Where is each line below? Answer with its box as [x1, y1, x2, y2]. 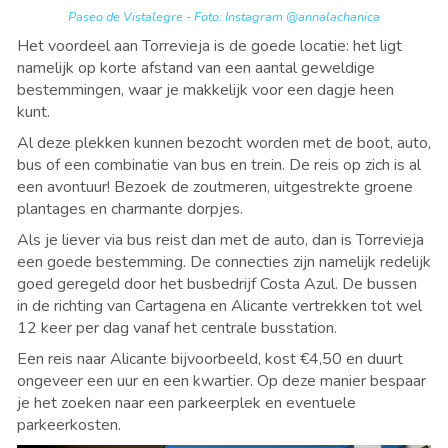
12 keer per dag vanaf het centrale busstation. [17, 316, 341, 339]
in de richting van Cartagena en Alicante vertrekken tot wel [17, 294, 422, 317]
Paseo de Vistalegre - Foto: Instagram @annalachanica [68, 7, 380, 26]
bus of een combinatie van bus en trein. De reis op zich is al [17, 153, 421, 176]
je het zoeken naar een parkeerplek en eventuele [17, 391, 356, 414]
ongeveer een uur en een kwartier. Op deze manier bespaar [17, 369, 426, 392]
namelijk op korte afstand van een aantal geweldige [17, 56, 375, 79]
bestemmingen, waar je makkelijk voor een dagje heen [17, 78, 394, 101]
